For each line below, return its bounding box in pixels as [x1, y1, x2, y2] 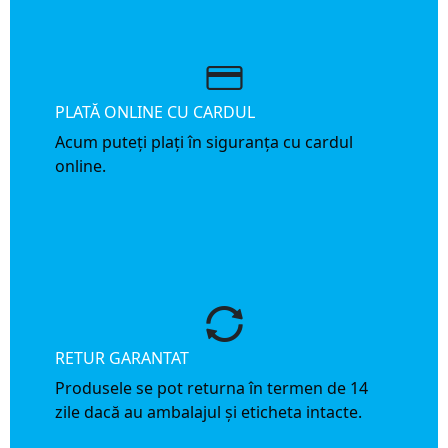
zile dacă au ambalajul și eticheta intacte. [55, 401, 362, 423]
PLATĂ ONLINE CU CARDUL [55, 101, 255, 123]
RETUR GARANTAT [55, 347, 189, 369]
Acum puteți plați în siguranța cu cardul [55, 131, 353, 153]
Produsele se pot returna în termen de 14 [55, 377, 368, 399]
